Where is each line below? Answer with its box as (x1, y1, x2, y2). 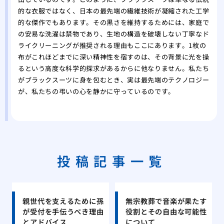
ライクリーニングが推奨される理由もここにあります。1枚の (17, 40, 206, 50)
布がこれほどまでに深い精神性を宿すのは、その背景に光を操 (17, 52, 209, 62)
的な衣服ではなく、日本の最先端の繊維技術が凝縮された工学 (17, 6, 209, 16)
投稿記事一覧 (57, 150, 167, 170)
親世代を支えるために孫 (22, 195, 104, 206)
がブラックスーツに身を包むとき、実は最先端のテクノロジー (17, 75, 209, 85)
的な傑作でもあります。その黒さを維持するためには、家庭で (17, 17, 209, 27)
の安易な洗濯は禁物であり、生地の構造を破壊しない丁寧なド (17, 29, 209, 39)
